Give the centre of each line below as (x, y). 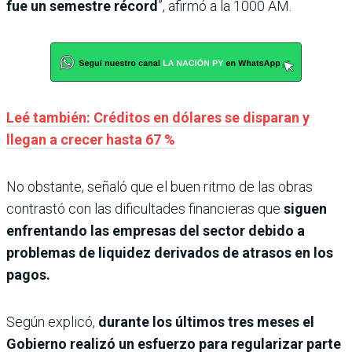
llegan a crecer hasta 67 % (91, 139)
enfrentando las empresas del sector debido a (156, 230)
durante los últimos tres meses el (206, 321)
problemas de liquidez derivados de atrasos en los (170, 252)
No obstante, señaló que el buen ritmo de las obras (159, 186)
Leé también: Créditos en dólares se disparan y (158, 117)
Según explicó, (52, 321)
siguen (305, 208)
